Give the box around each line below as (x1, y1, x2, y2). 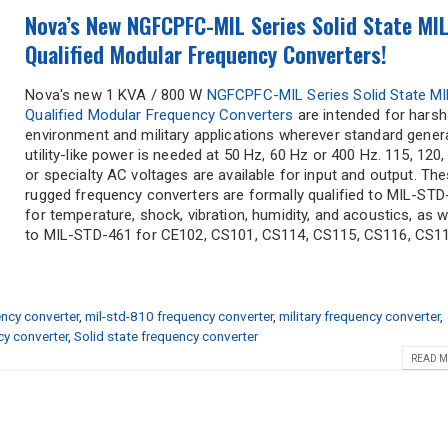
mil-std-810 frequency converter (84, 308, 273, 325)
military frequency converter (278, 308, 440, 325)
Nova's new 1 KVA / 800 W (25, 86, 207, 105)
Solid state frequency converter (74, 328, 258, 345)
